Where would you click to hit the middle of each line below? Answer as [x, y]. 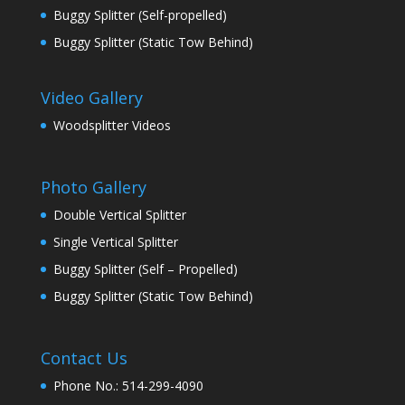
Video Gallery [91, 98]
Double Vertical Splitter [119, 215]
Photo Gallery [93, 188]
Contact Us [84, 358]
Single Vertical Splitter [115, 242]
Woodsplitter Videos [112, 126]
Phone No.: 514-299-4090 [128, 386]
